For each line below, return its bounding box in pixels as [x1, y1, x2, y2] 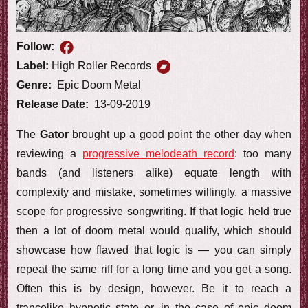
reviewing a [16, 147, 82, 159]
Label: [16, 59, 52, 71]
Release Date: [16, 98, 91, 110]
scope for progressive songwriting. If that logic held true [16, 205, 291, 217]
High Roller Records [52, 59, 157, 71]
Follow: [16, 40, 57, 52]
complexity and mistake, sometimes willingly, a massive [16, 186, 291, 198]
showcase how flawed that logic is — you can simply [16, 243, 291, 256]
